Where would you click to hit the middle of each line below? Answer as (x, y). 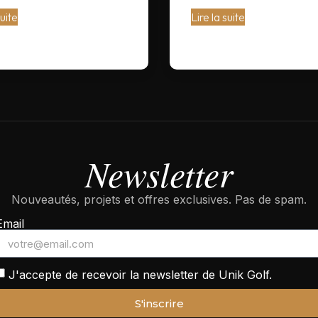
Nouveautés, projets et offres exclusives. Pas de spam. (159, 199)
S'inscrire (159, 303)
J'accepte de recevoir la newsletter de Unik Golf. (140, 275)
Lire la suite (218, 17)
